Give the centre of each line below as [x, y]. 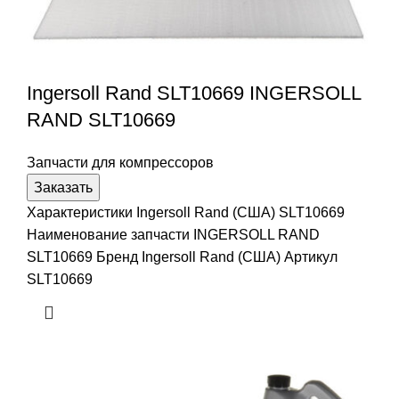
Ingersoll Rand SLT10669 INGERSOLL [194, 93]
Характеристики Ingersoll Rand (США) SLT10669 [186, 212]
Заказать [63, 187]
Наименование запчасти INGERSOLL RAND [173, 234]
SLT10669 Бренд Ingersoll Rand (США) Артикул [182, 256]
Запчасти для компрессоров [120, 162]
